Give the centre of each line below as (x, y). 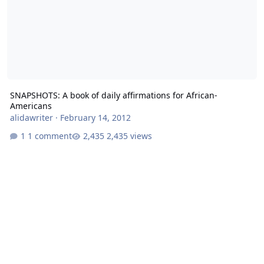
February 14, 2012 (95, 117)
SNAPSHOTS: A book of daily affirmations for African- (113, 95)
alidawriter (31, 117)
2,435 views (129, 136)
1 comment (49, 136)
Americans (31, 105)
